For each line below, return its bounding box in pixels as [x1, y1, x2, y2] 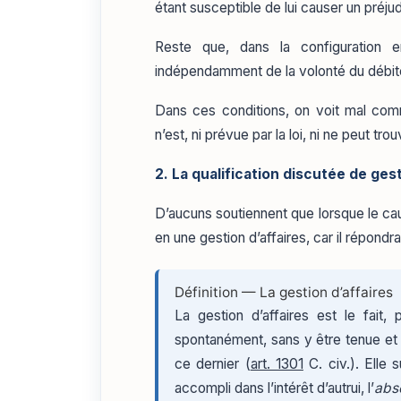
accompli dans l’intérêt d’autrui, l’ [175, 380, 374, 397]
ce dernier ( [175, 355, 251, 373]
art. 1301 [250, 355, 303, 373]
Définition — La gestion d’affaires [175, 284, 393, 302]
